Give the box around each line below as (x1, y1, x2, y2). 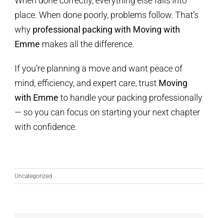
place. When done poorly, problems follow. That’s (15, 10, 199, 20)
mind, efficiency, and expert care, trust (15, 78, 159, 89)
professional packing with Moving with (33, 24, 180, 35)
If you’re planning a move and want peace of (15, 63, 182, 74)
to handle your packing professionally (58, 92, 202, 103)
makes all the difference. (40, 39, 134, 50)
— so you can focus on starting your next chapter (15, 107, 200, 118)
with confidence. (15, 122, 77, 132)
